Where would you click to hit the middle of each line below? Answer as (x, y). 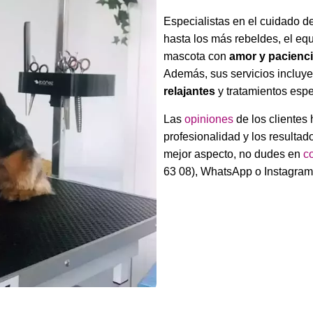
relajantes (189, 92)
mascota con (196, 57)
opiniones (209, 119)
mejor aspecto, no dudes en (233, 154)
